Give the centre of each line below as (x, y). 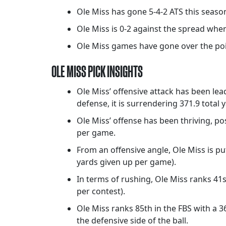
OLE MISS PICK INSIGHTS (97, 72)
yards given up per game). (126, 162)
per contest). (101, 191)
